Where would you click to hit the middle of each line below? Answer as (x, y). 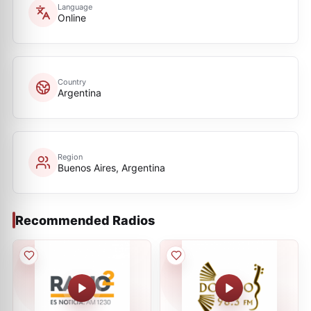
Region (70, 157)
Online (72, 17)
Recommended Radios (85, 220)
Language (75, 7)
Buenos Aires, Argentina (111, 167)
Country (72, 82)
